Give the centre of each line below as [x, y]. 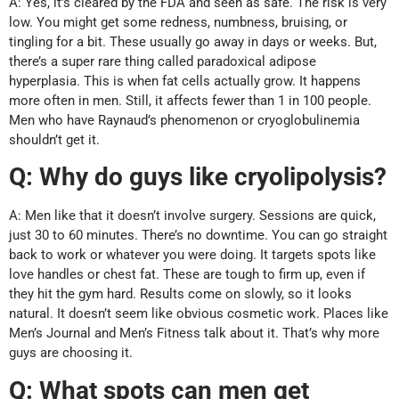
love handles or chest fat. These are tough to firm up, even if [187, 275]
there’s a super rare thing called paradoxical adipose [163, 61]
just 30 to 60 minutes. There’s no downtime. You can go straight [198, 236]
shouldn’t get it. [54, 139]
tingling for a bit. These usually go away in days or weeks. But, [193, 41]
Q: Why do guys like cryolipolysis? [198, 177]
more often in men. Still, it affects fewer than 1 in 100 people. [190, 100]
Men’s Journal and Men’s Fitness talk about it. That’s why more [194, 334]
